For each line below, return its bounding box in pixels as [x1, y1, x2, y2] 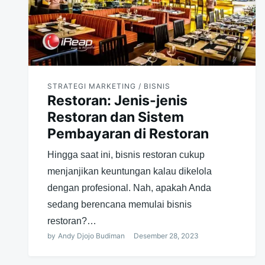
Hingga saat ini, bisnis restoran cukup [47, 150, 205, 160]
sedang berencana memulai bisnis [47, 199, 192, 210]
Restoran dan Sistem [47, 109, 184, 126]
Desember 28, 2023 [134, 231, 199, 241]
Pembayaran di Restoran [47, 125, 209, 143]
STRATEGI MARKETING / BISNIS [47, 82, 170, 91]
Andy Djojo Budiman [58, 231, 125, 241]
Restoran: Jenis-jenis [47, 92, 188, 109]
